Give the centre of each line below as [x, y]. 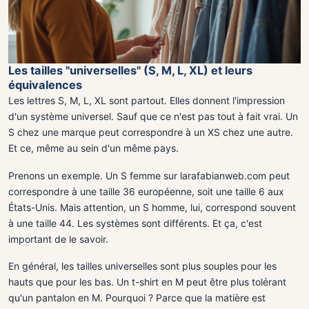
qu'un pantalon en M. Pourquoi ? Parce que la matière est [137, 298]
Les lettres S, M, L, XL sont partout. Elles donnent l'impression [147, 100]
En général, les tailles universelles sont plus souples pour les [142, 266]
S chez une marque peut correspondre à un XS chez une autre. [151, 132]
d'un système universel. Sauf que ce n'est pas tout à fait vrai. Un [153, 116]
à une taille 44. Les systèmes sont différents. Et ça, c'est [135, 223]
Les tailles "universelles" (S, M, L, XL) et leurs [130, 70]
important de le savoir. [58, 239]
